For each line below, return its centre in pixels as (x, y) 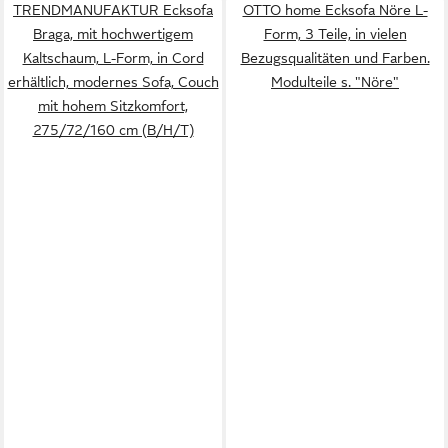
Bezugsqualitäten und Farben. (335, 57)
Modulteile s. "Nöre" (335, 81)
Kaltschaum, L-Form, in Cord (113, 57)
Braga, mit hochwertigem (113, 33)
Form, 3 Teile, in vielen (335, 33)
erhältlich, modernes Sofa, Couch (113, 81)
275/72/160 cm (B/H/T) (113, 129)
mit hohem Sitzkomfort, (113, 105)
